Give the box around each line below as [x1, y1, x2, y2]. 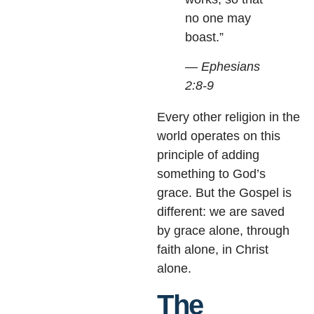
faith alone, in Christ [157, 242, 268, 257]
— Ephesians [185, 59, 260, 74]
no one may [185, 11, 251, 26]
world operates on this [157, 128, 280, 143]
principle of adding [157, 147, 259, 162]
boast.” [185, 30, 224, 45]
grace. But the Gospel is [157, 185, 292, 200]
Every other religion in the [157, 109, 300, 124]
